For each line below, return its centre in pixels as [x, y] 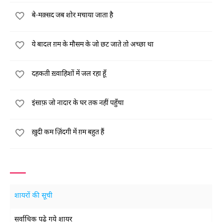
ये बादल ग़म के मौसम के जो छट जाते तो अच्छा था [93, 44]
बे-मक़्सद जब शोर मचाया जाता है [72, 15]
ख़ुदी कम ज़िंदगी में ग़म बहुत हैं [68, 132]
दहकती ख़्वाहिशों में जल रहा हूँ [69, 73]
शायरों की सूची [33, 196]
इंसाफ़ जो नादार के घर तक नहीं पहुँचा [78, 102]
